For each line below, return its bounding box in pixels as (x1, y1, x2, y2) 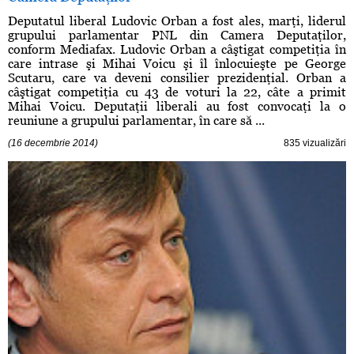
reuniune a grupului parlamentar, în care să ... (8, 113, 265, 129)
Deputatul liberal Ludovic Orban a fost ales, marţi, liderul (8, 13, 346, 29)
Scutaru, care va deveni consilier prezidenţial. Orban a (8, 70, 346, 86)
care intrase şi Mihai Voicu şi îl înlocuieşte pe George (8, 56, 346, 72)
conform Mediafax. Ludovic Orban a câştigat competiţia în (8, 42, 346, 58)
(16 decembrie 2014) (8, 137, 98, 149)
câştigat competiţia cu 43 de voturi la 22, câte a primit (8, 85, 346, 100)
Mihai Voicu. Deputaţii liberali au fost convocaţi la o (8, 99, 346, 115)
